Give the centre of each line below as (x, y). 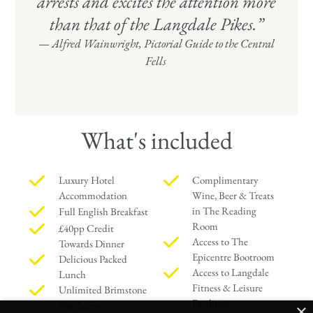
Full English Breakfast (103, 212)
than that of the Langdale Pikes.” (156, 24)
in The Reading (225, 210)
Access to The (220, 241)
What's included (156, 140)
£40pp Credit (86, 228)
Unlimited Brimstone (102, 289)
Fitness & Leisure (228, 287)
